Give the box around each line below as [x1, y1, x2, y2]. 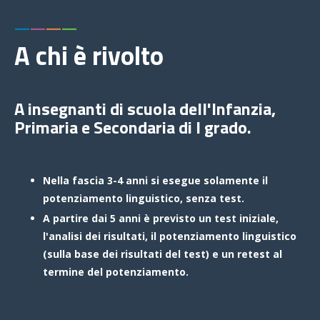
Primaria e [14, 114, 90, 140]
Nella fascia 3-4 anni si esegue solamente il [43, 174, 268, 187]
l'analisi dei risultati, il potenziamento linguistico [43, 229, 296, 243]
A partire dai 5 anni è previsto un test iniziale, [43, 211, 279, 225]
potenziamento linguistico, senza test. [43, 191, 244, 205]
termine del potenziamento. [43, 264, 189, 279]
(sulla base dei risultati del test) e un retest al [43, 246, 282, 261]
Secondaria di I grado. [90, 114, 251, 140]
